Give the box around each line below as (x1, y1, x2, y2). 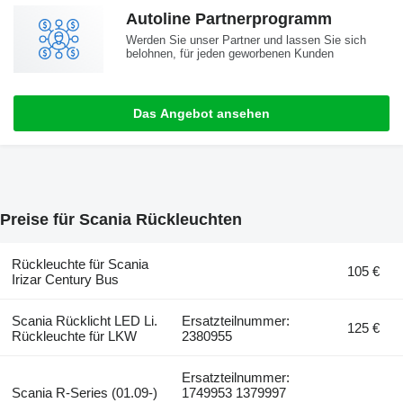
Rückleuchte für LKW (11, 327, 137, 344)
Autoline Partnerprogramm (126, 9, 332, 28)
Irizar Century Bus (11, 271, 119, 287)
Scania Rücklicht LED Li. (11, 312, 157, 328)
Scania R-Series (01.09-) (11, 384, 157, 400)
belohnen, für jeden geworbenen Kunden (126, 46, 334, 60)
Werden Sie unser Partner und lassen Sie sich (126, 32, 366, 47)
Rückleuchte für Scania (11, 255, 148, 272)
